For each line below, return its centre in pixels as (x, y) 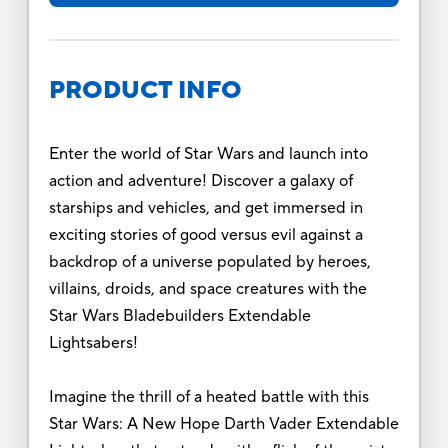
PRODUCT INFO (145, 90)
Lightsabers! (93, 342)
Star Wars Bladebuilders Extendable (179, 315)
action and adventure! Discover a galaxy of (200, 180)
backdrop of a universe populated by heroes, (209, 261)
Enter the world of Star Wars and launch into (208, 153)
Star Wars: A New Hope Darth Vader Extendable (223, 423)
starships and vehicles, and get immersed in (205, 207)
